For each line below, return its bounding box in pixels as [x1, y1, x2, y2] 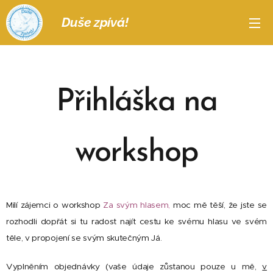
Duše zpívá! [50, 15, 129, 30]
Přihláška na [55, 87, 218, 118]
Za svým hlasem [103, 200, 169, 210]
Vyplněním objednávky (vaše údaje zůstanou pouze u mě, [6, 261, 263, 272]
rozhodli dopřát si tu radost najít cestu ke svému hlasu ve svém [6, 216, 267, 227]
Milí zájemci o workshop [6, 200, 104, 210]
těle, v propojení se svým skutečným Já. [6, 233, 162, 243]
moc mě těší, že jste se [170, 200, 267, 210]
